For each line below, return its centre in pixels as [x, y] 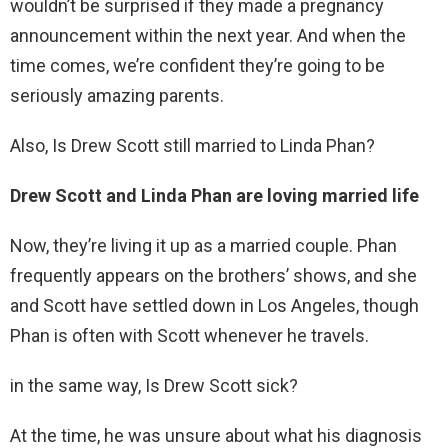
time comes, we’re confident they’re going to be [197, 66]
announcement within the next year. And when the [208, 36]
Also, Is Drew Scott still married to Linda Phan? [192, 146]
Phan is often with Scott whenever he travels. [189, 336]
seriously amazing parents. [117, 96]
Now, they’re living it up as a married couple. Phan [203, 246]
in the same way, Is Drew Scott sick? [154, 386]
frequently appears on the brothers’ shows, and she [213, 276]
